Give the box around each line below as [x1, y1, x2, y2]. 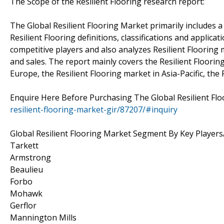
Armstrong [10, 151, 51, 163]
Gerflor [10, 199, 36, 211]
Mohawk [10, 187, 42, 199]
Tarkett [10, 139, 38, 151]
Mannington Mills [10, 211, 76, 223]
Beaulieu [10, 163, 43, 175]
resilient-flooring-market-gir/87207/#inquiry [10, 103, 177, 115]
